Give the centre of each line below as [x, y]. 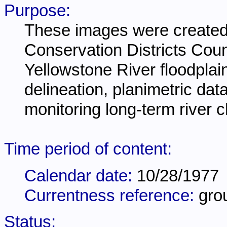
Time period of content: [88, 149]
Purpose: [37, 11]
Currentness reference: [111, 195]
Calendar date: [81, 176]
